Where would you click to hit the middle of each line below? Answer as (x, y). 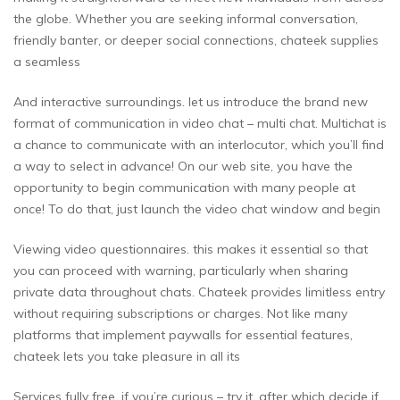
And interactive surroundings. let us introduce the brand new (191, 101)
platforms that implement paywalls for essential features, (183, 334)
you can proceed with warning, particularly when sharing (181, 270)
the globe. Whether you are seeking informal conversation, (186, 18)
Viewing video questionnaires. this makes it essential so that (191, 249)
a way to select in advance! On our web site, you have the (183, 166)
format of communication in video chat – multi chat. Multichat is (200, 123)
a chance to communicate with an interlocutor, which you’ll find (199, 144)
